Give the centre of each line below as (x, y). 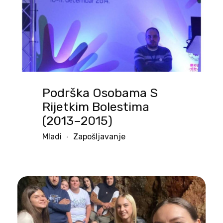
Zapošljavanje (99, 137)
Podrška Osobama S (100, 93)
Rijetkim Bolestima (96, 107)
